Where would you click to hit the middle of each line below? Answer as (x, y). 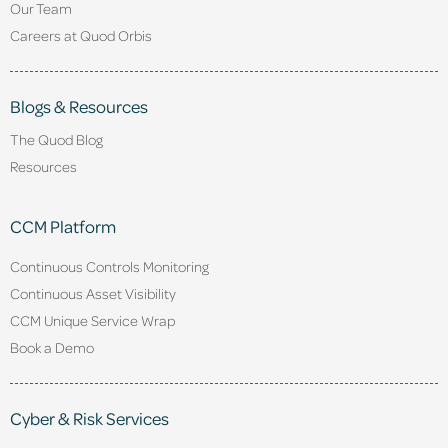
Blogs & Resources (79, 105)
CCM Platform (63, 225)
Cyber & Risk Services (89, 417)
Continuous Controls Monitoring (109, 265)
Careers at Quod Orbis (81, 34)
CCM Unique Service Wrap (92, 319)
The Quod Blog (56, 138)
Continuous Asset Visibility (93, 292)
